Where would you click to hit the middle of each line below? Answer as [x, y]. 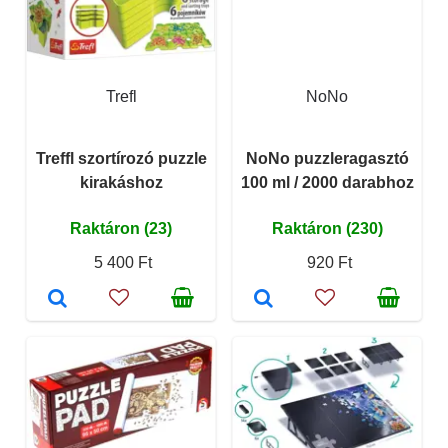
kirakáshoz [121, 182]
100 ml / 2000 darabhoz [327, 182]
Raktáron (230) [327, 228]
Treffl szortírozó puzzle [121, 158]
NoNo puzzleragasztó [327, 158]
